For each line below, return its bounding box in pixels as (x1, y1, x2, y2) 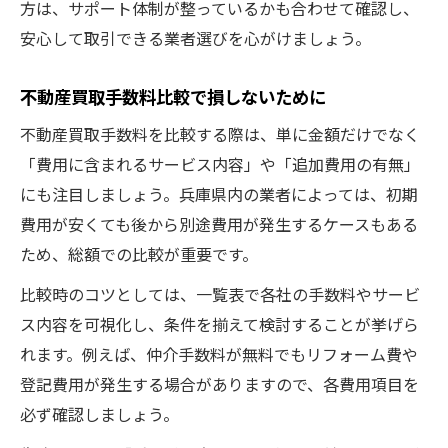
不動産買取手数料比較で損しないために (20, 82, 326, 109)
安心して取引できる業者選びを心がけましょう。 (20, 25, 371, 50)
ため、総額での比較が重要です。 (20, 241, 258, 266)
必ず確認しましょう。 (20, 401, 179, 426)
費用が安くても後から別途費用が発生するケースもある (20, 211, 418, 236)
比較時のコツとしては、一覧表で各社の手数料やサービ (20, 281, 420, 306)
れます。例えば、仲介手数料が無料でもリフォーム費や (20, 341, 418, 366)
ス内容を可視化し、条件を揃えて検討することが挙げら (20, 311, 419, 336)
